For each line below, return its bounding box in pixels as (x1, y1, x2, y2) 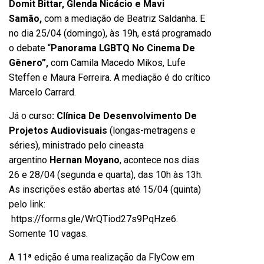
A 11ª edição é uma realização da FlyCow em (9, 252, 194, 263)
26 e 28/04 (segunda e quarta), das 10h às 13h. (9, 169, 203, 180)
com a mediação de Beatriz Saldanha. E (44, 13, 205, 24)
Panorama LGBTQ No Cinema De (51, 42, 195, 54)
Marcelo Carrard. (9, 87, 76, 98)
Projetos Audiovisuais (9, 125, 107, 136)
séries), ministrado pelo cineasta (9, 140, 144, 151)
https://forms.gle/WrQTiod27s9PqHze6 (11, 213, 176, 225)
